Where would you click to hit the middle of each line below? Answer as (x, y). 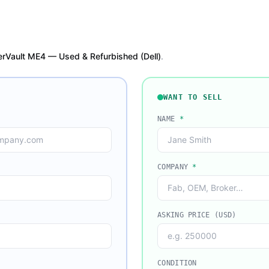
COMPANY (175, 167)
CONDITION (177, 263)
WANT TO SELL (193, 97)
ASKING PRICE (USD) (197, 215)
